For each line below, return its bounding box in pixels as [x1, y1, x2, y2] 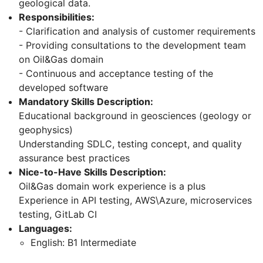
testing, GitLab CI [19, 208, 97, 221]
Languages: [19, 222, 72, 235]
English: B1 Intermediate [31, 237, 136, 249]
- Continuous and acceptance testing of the [19, 68, 213, 80]
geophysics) [19, 124, 73, 136]
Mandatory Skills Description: [19, 96, 153, 108]
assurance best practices [19, 152, 130, 164]
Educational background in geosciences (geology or [19, 110, 251, 122]
